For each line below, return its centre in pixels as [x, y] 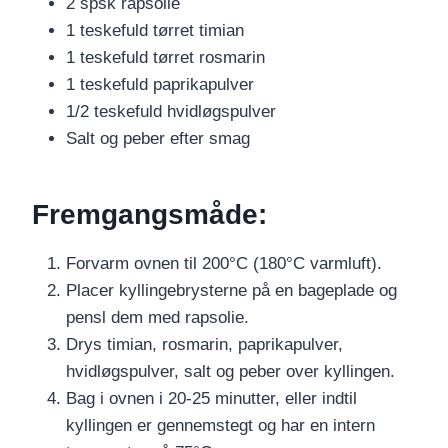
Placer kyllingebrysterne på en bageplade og [231, 291]
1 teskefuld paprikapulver [160, 85]
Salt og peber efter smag [158, 139]
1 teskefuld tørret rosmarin [165, 58]
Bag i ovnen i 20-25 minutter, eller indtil [211, 399]
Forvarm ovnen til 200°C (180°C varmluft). [224, 264]
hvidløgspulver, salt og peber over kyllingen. [230, 372]
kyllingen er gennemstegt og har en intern [220, 426]
